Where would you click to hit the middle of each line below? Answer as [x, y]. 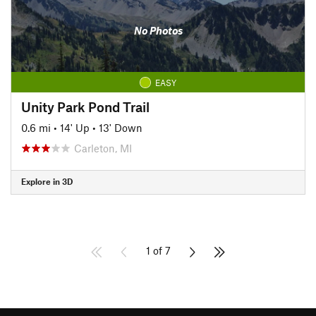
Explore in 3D [47, 181]
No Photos [158, 30]
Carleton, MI [103, 148]
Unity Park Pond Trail [85, 107]
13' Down [121, 127]
